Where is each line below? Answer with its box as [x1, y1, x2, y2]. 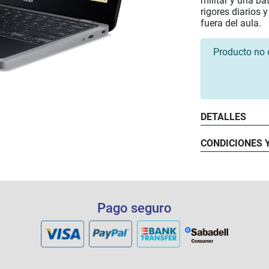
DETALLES [201, 111, 246, 122]
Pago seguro [97, 200, 172, 216]
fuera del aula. [201, 17, 261, 29]
